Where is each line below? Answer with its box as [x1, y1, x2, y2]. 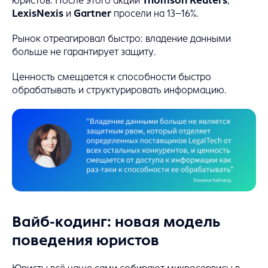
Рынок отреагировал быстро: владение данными [12, 33, 231, 44]
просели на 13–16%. [111, 8, 199, 19]
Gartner [74, 8, 111, 19]
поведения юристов [12, 233, 159, 249]
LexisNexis [12, 8, 63, 19]
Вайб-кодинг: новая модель [12, 214, 221, 230]
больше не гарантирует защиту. [12, 46, 156, 57]
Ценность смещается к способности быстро [12, 71, 211, 82]
